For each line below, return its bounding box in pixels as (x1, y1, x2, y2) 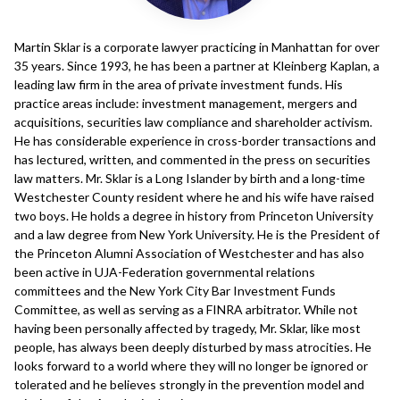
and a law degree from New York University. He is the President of (14, 227, 379, 242)
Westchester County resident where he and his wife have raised (14, 189, 374, 204)
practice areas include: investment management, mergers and (14, 96, 357, 111)
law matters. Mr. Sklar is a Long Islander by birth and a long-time (14, 171, 365, 186)
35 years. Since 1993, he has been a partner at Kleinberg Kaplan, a (14, 58, 379, 73)
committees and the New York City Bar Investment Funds (14, 283, 336, 298)
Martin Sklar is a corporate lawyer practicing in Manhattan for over (14, 39, 379, 54)
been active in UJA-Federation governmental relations (14, 264, 315, 279)
